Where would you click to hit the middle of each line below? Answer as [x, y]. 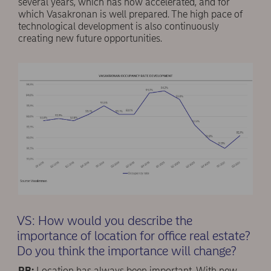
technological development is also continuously [119, 27]
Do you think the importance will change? [126, 251]
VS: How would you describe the [104, 221]
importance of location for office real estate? [133, 236]
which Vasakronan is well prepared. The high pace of [130, 15]
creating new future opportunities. [90, 39]
